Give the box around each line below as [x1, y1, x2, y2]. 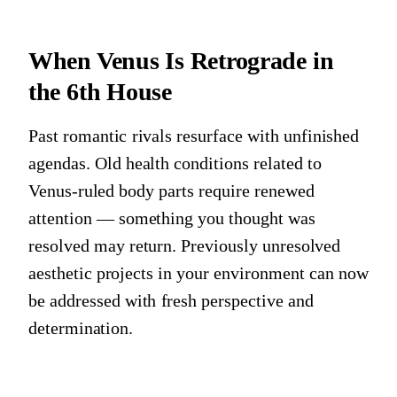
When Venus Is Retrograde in [28, 46, 334, 74]
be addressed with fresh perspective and [28, 290, 314, 310]
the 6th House [28, 77, 172, 105]
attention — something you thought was [28, 207, 315, 228]
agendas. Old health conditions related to [28, 152, 322, 173]
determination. [28, 317, 134, 338]
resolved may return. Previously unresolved [28, 235, 341, 255]
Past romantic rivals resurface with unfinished [28, 125, 360, 145]
